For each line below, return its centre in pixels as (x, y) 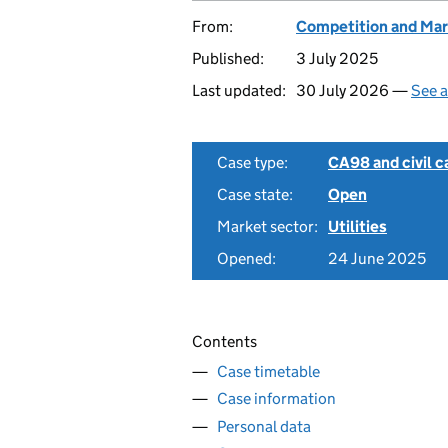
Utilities (357, 226)
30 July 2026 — (353, 90)
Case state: (255, 194)
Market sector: (267, 226)
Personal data (264, 426)
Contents (224, 341)
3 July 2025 (337, 58)
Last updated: (239, 90)
